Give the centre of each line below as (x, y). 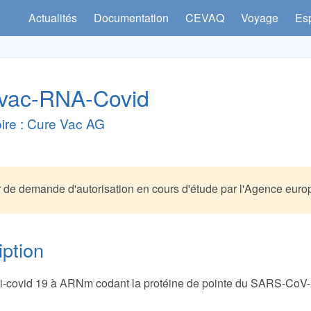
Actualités (53, 18)
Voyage (260, 18)
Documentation (132, 18)
